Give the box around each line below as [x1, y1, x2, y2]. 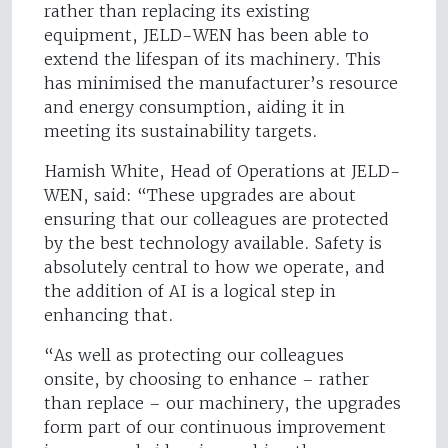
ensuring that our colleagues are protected [44, 209, 389, 230]
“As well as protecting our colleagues [44, 345, 344, 366]
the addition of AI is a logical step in [44, 281, 336, 302]
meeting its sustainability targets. [44, 121, 318, 142]
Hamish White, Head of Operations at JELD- [44, 161, 401, 182]
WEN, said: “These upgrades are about [44, 185, 356, 206]
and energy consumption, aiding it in [44, 97, 345, 118]
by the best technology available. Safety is [44, 233, 382, 254]
